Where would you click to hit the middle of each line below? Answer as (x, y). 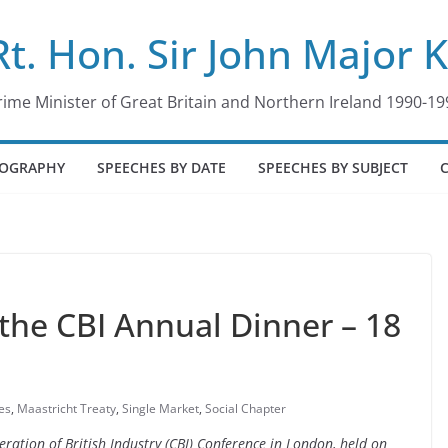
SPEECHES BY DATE (161, 167)
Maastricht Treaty (66, 408)
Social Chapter (245, 408)
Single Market (160, 408)
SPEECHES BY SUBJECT (332, 167)
